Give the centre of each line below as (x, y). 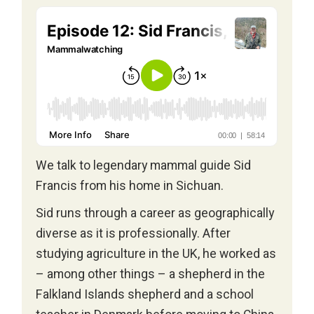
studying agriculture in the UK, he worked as (156, 254)
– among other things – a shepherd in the (151, 275)
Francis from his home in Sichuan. (130, 186)
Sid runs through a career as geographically (155, 214)
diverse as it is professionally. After (134, 234)
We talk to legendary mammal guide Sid (144, 166)
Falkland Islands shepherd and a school (145, 295)
